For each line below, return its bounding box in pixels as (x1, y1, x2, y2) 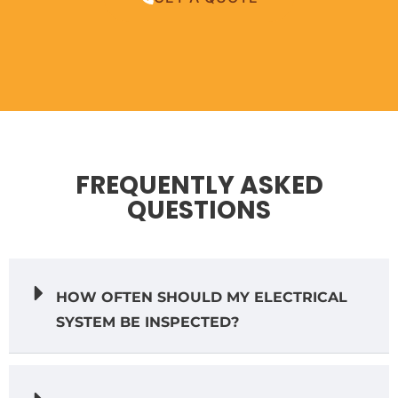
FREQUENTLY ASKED (75, 167, 323, 203)
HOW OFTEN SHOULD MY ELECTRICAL (56, 288, 347, 306)
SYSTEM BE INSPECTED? (56, 313, 239, 330)
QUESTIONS (127, 192, 271, 227)
